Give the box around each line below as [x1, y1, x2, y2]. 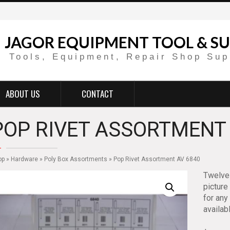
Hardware [11, 156, 38, 163]
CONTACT [82, 87, 113, 100]
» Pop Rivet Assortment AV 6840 [107, 156, 200, 163]
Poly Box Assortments [44, 156, 107, 163]
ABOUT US [6, 87, 40, 100]
